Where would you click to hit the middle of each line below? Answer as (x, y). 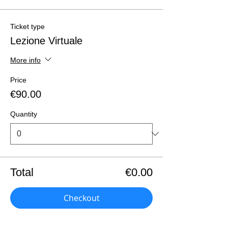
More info (25, 60)
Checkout (81, 198)
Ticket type (27, 26)
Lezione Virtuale (46, 41)
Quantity (24, 114)
